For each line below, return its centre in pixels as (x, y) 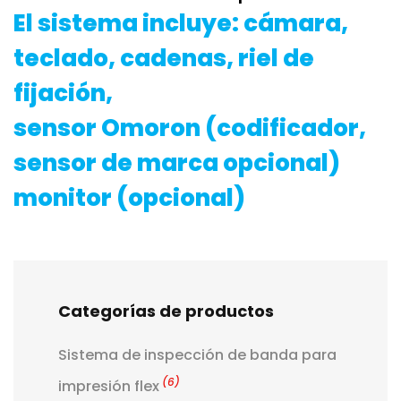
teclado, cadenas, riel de (164, 58)
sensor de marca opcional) (177, 162)
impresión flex (109, 386)
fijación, (63, 93)
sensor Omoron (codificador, (190, 128)
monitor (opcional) (129, 197)
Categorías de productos (166, 311)
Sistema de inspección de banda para (197, 354)
